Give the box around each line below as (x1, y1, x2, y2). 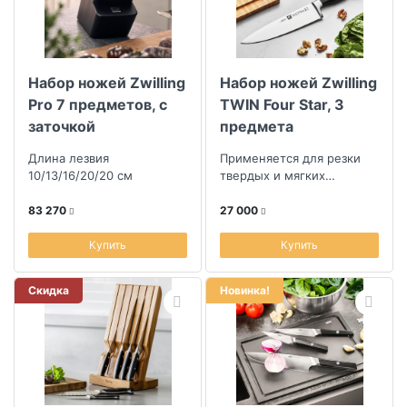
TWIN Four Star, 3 (220, 95, 344, 114)
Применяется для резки (220, 151, 361, 165)
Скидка (28, 283, 69, 297)
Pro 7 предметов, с (28, 95, 167, 114)
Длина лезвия (28, 151, 109, 165)
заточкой (28, 117, 95, 135)
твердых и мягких (220, 168, 325, 183)
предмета (220, 117, 293, 135)
